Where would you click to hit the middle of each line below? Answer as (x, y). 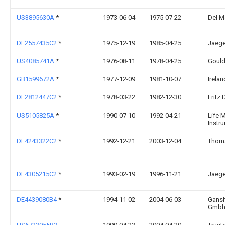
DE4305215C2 (37, 174)
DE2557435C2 (37, 43)
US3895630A (36, 17)
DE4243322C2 (37, 141)
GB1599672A (36, 79)
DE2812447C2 (37, 97)
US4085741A (36, 61)
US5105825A (36, 115)
